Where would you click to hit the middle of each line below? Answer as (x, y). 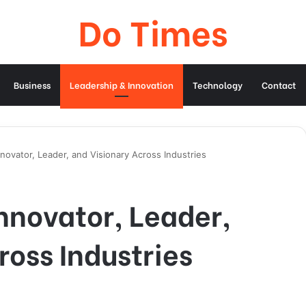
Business (32, 84)
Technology (218, 84)
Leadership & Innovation (122, 84)
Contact (279, 84)
